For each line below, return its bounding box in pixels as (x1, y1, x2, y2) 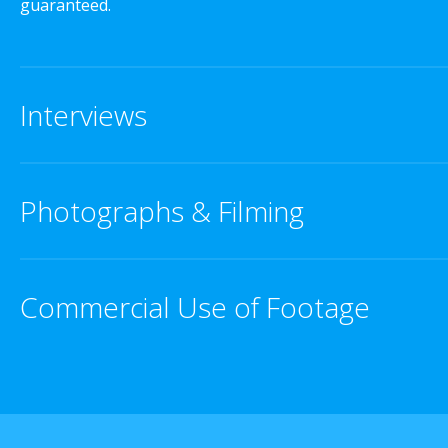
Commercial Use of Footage (20, 288, 370, 327)
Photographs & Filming (20, 192, 304, 231)
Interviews (20, 96, 147, 135)
